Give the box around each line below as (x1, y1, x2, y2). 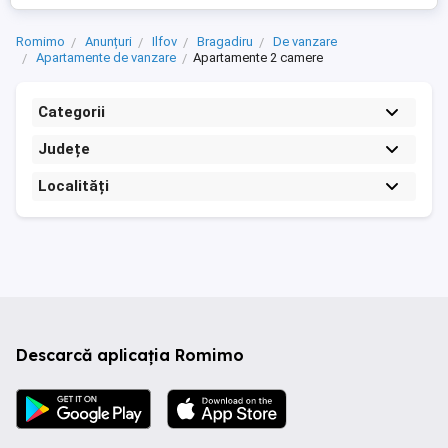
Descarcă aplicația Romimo (16, 345, 244, 365)
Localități (38, 177, 109, 195)
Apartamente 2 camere (193, 50, 323, 65)
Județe (38, 140, 90, 158)
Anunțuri (85, 34, 132, 49)
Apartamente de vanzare (36, 50, 176, 65)
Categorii (38, 103, 105, 121)
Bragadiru (197, 34, 253, 49)
